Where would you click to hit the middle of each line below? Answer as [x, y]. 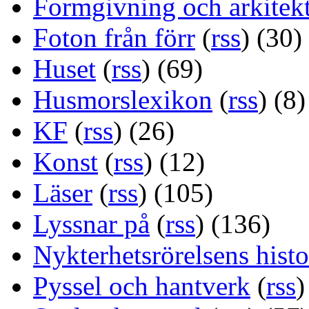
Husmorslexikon [123, 100]
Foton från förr [114, 38]
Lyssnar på [91, 224]
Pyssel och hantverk [142, 286]
